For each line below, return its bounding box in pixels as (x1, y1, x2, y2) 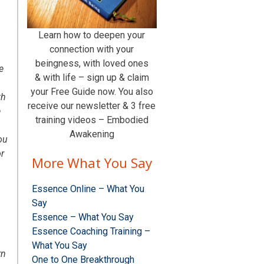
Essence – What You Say (31, 212, 134, 223)
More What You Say (31, 154, 152, 173)
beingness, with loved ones (35, 58, 148, 70)
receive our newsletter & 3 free (28, 100, 156, 112)
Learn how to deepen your (38, 29, 146, 41)
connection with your (49, 44, 134, 55)
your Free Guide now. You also (30, 86, 153, 98)
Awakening (69, 128, 114, 140)
